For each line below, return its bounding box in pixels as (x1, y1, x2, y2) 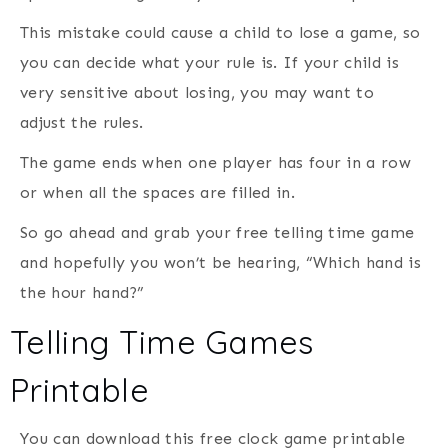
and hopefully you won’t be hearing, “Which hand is (20, 252, 422, 272)
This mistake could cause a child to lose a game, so (20, 22, 421, 42)
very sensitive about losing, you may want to (20, 82, 375, 102)
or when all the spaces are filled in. (20, 182, 295, 202)
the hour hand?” (20, 282, 145, 302)
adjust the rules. (20, 112, 144, 132)
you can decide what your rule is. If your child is (20, 52, 400, 72)
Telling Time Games (10, 321, 314, 362)
